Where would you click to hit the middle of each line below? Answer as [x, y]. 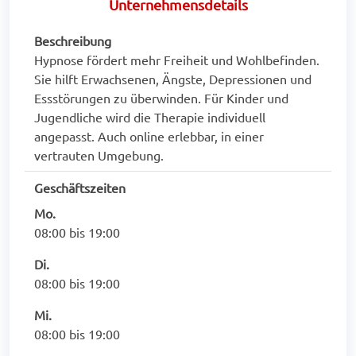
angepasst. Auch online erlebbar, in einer [149, 136]
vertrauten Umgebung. [99, 155]
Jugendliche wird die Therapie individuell [150, 117]
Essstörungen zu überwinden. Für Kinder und [161, 98]
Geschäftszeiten [80, 188]
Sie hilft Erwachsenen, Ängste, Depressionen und [173, 79]
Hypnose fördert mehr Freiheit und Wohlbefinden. [177, 60]
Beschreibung [73, 41]
